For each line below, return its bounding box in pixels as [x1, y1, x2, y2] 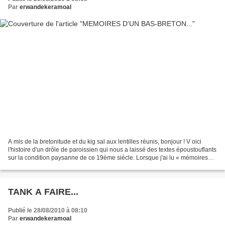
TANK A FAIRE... [8, 186, 78, 197]
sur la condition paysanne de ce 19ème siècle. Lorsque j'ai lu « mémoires [8, 154, 208, 161]
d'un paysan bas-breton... [8, 162, 77, 169]
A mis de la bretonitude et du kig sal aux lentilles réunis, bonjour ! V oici [8, 138, 201, 145]
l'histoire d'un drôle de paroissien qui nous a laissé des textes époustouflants [8, 146, 216, 153]
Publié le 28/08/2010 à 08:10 [8, 206, 87, 214]
